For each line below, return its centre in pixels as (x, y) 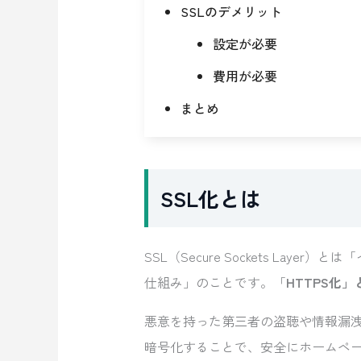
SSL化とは (210, 198)
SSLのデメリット (231, 12)
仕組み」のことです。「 (215, 282)
